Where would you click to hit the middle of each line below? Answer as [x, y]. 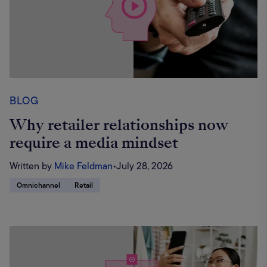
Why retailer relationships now [119, 125]
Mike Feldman [83, 166]
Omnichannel [38, 185]
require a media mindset [94, 142]
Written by [31, 166]
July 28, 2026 [145, 166]
